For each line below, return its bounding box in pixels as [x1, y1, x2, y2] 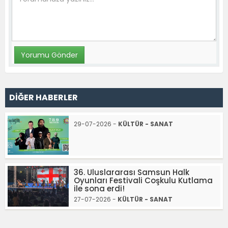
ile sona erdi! [74, 183, 125, 194]
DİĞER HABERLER [9, 91, 78, 103]
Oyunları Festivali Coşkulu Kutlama [74, 175, 213, 186]
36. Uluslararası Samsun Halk [74, 166, 189, 178]
